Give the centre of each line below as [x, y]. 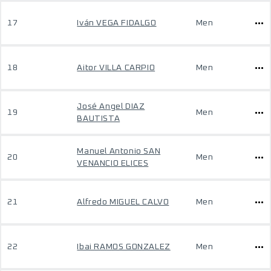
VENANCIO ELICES [113, 163]
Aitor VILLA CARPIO [116, 68]
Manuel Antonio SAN [119, 151]
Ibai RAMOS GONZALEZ [124, 247]
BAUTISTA [99, 119]
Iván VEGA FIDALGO [117, 23]
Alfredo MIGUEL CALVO [123, 202]
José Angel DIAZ [111, 106]
